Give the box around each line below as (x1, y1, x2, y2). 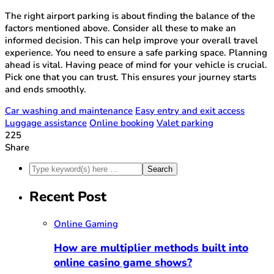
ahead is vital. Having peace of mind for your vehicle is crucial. (5, 59, 267, 72)
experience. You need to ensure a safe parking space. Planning (5, 46, 267, 59)
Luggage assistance (5, 117, 87, 130)
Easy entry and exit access (135, 105, 245, 117)
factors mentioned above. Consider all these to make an (5, 22, 236, 35)
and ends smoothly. (5, 83, 86, 96)
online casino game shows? (54, 255, 192, 270)
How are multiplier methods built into (54, 240, 248, 256)
